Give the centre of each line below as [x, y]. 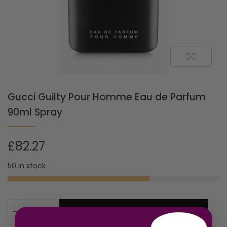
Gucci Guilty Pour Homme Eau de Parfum [107, 97]
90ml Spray [35, 112]
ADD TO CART [133, 212]
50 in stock [27, 165]
